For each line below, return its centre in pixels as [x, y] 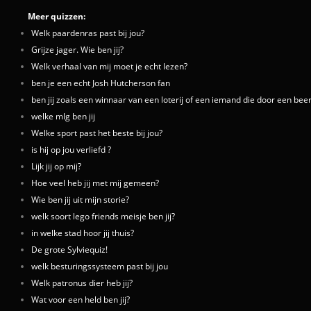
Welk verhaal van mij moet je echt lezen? [109, 66]
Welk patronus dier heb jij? [82, 282]
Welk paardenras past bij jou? [88, 32]
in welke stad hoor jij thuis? [83, 232]
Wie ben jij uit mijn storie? [80, 199]
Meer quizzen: [57, 16]
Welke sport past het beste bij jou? [97, 132]
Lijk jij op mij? [56, 166]
